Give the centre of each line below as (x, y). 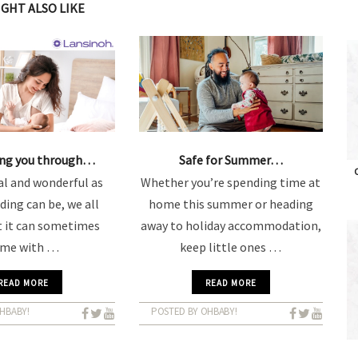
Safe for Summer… (231, 160)
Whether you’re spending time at (231, 182)
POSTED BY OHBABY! (194, 311)
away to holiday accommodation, (231, 225)
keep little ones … (231, 247)
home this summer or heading (231, 204)
